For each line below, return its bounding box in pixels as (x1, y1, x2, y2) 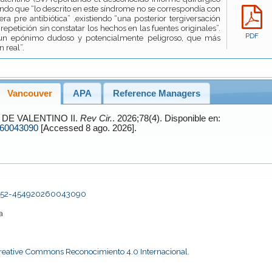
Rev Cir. (80, 113, 112, 123)
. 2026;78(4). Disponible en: (112, 113, 165, 123)
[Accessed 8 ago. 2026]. (85, 123, 137, 133)
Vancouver (7, 88, 52, 98)
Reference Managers (112, 88, 200, 98)
